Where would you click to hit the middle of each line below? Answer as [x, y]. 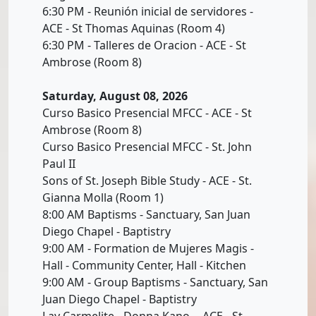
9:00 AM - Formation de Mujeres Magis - [148, 248]
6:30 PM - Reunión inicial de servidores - [148, 11]
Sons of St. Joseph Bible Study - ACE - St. [147, 180]
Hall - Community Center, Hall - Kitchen [144, 265]
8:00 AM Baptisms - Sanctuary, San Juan [146, 214]
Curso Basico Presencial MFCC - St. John [147, 146]
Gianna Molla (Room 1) [103, 197]
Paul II [59, 163]
